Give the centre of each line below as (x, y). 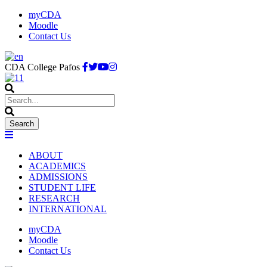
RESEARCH (54, 198)
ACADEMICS (57, 166)
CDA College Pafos (44, 67)
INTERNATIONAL (68, 209)
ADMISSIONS (58, 177)
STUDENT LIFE (62, 187)
